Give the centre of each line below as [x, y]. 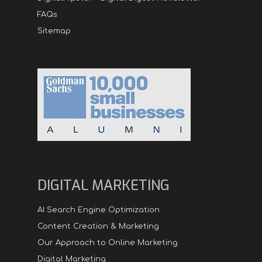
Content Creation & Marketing [98, 226]
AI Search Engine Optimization [99, 210]
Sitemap [54, 31]
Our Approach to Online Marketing [108, 242]
